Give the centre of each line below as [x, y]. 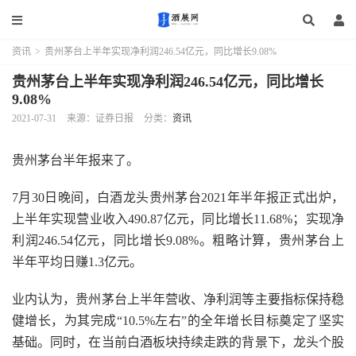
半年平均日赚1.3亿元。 [77, 262]
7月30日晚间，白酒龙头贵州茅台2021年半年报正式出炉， [178, 197]
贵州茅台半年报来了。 [75, 160]
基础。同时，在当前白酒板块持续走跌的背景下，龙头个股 [178, 342]
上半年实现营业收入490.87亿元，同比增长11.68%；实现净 [178, 219]
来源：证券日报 [100, 118]
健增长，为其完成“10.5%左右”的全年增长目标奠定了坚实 [178, 321]
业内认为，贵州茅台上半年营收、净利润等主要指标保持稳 [178, 299]
